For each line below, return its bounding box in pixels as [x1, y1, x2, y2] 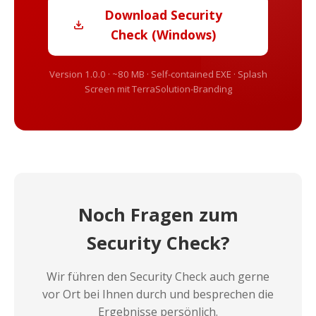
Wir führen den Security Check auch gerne [47, 269, 269, 284]
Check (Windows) [111, 26, 217, 43]
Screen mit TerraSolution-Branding [84, 83, 232, 95]
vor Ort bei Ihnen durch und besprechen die [42, 286, 274, 302]
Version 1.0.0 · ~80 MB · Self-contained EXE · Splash [49, 68, 267, 80]
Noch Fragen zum [78, 202, 238, 227]
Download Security [104, 6, 223, 23]
